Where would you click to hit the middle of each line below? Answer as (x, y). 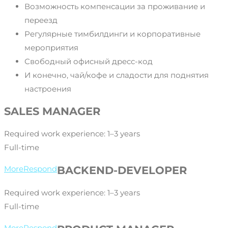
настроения (48, 89)
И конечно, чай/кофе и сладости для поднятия (117, 75)
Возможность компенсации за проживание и (115, 6)
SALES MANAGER (52, 111)
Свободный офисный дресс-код (89, 61)
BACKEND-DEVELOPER (122, 170)
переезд (41, 20)
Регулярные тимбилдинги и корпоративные (112, 34)
